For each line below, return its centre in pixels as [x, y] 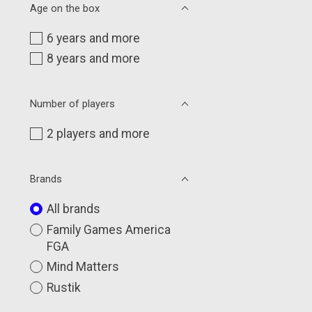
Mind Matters [83, 267]
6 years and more [93, 38]
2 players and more [98, 134]
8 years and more [93, 59]
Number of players [72, 104]
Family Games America [108, 229]
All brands [73, 209]
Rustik [63, 287]
